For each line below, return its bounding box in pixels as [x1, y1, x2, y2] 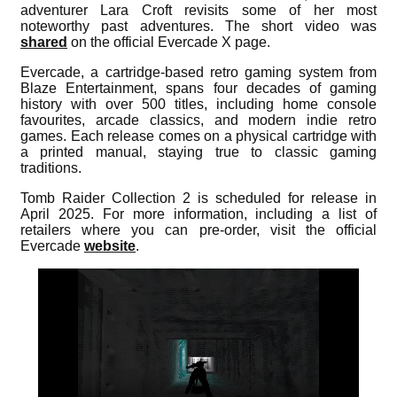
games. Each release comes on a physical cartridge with [20, 128, 377, 144]
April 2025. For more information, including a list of [20, 206, 377, 222]
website [84, 237, 136, 253]
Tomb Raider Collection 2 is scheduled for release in [20, 190, 377, 206]
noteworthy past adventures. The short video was [20, 18, 377, 34]
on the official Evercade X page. [67, 34, 270, 50]
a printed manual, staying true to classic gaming [20, 144, 377, 160]
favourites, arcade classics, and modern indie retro [20, 112, 377, 128]
